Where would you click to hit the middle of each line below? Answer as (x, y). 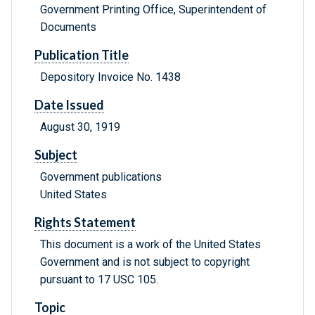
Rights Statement (85, 223)
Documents (68, 27)
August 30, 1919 (80, 127)
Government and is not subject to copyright (145, 262)
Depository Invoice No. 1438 (110, 77)
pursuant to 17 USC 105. (99, 280)
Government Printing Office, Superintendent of (153, 10)
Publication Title (82, 55)
